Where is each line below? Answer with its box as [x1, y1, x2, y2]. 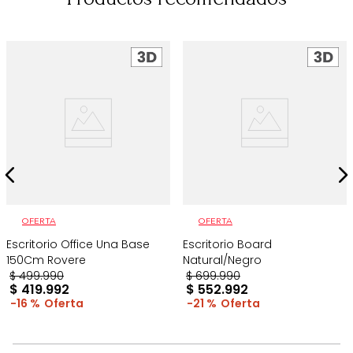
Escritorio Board [183, 236, 272, 253]
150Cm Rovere [6, 252, 86, 269]
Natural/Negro [183, 252, 262, 269]
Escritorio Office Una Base [6, 236, 150, 253]
